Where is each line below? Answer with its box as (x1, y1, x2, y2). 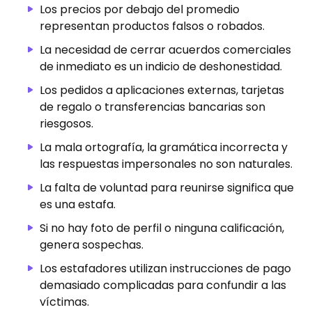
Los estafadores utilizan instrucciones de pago (40, 260, 291, 276)
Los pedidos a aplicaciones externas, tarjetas (40, 81, 284, 98)
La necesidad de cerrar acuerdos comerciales (40, 41, 291, 58)
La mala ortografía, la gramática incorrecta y (40, 139, 288, 155)
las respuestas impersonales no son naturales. (40, 155, 292, 172)
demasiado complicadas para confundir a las (40, 276, 286, 293)
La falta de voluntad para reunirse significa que (40, 179, 294, 196)
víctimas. (40, 293, 89, 310)
